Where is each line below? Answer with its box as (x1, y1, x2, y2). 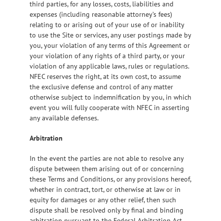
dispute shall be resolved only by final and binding (30, 205, 184, 215)
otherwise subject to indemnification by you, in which (30, 92, 191, 102)
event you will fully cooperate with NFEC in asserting (30, 103, 189, 112)
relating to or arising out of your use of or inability (30, 20, 184, 29)
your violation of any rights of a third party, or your (30, 51, 185, 60)
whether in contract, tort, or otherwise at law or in (30, 184, 181, 194)
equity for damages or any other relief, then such (30, 195, 176, 204)
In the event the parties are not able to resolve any (30, 153, 184, 163)
